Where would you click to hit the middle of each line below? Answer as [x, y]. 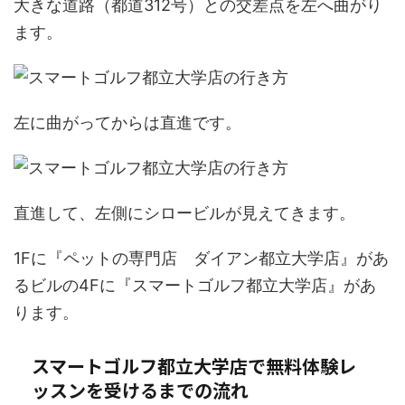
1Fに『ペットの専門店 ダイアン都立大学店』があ [201, 258]
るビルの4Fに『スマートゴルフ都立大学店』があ [195, 285]
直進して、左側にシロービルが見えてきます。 [184, 212]
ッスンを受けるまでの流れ [140, 390]
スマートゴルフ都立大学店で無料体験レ [194, 365]
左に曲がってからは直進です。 [127, 122]
